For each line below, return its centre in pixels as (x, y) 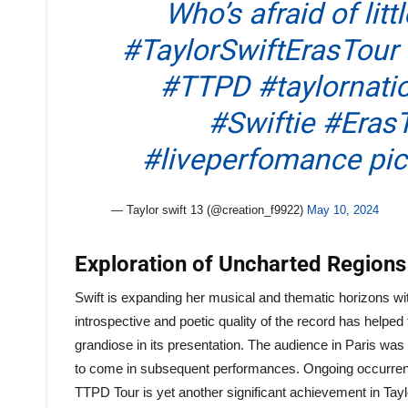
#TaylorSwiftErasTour (259, 50)
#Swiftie (261, 123)
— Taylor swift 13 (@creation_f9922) (209, 210)
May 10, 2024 (342, 210)
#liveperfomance (251, 159)
